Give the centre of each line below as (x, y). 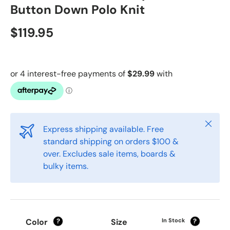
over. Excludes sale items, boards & (109, 154)
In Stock (173, 220)
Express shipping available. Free (103, 129)
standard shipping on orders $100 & (111, 141)
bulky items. (66, 166)
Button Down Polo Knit (78, 9)
